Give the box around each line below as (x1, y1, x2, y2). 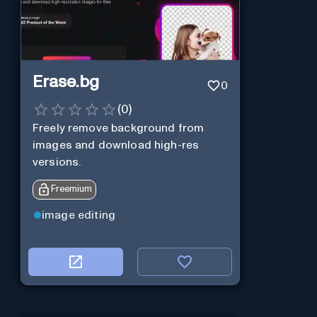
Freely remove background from (32, 122, 204, 134)
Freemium (50, 184, 92, 194)
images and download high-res (32, 139, 200, 151)
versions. (32, 156, 81, 168)
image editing (41, 209, 116, 221)
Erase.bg (32, 74, 99, 91)
